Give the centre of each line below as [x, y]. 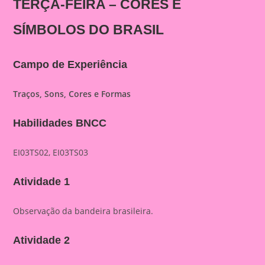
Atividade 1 [42, 182]
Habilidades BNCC [60, 123]
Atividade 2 [42, 240]
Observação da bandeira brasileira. [83, 211]
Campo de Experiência [70, 64]
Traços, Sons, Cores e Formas [72, 94]
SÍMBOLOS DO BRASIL [89, 30]
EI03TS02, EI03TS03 [51, 152]
